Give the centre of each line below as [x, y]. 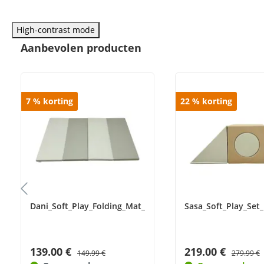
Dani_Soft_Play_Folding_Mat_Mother [103, 206]
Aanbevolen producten [81, 48]
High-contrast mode [56, 30]
